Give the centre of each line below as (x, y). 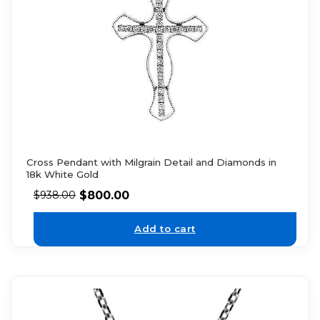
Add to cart (165, 229)
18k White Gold (62, 174)
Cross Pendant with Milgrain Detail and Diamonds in (151, 162)
